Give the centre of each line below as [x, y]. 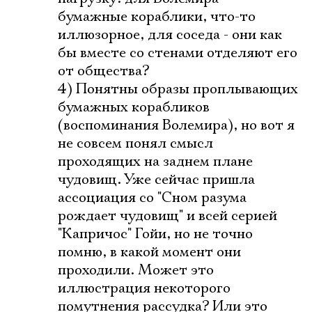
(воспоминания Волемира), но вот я [176, 125]
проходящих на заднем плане [155, 162]
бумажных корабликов [134, 107]
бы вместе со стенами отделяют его [178, 53]
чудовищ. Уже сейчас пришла [156, 180]
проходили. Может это [136, 270]
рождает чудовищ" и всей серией [167, 216]
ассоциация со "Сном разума [152, 198]
